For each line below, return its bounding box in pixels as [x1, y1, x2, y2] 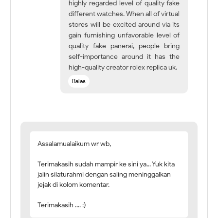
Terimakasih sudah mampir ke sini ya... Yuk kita [37, 160, 175, 169]
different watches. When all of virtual [69, 10, 180, 18]
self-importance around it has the [69, 53, 180, 61]
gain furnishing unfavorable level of [69, 31, 180, 40]
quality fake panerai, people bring [69, 42, 180, 51]
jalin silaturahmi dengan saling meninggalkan [37, 170, 171, 179]
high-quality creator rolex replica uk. [69, 63, 178, 72]
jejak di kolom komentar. [37, 181, 110, 189]
